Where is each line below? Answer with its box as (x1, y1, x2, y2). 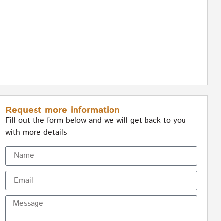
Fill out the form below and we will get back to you (5, 115, 186, 127)
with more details (5, 127, 67, 139)
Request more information (5, 104, 120, 117)
